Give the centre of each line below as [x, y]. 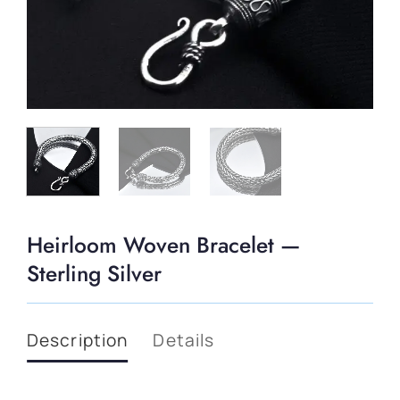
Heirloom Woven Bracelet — [163, 246]
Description [77, 341]
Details [184, 341]
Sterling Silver [94, 274]
